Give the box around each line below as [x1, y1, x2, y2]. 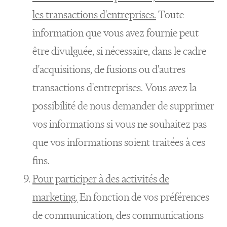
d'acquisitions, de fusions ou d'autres [32, 62, 185, 76]
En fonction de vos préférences [78, 190, 209, 204]
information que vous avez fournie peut [32, 26, 199, 40]
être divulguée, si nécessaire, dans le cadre [32, 44, 206, 58]
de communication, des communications [32, 208, 204, 222]
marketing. [32, 190, 78, 204]
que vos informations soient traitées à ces [32, 135, 205, 149]
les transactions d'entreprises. [32, 8, 156, 21]
